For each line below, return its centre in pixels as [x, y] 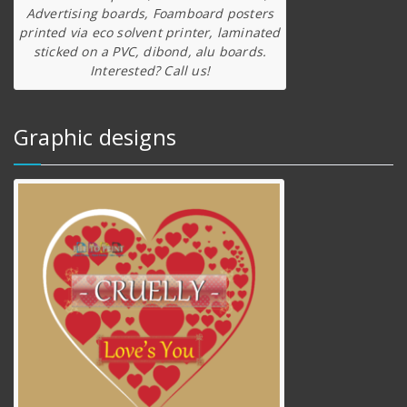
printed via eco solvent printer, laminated [150, 32]
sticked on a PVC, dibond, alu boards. [150, 51]
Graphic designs [95, 137]
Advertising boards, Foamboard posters [150, 13]
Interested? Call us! [150, 70]
